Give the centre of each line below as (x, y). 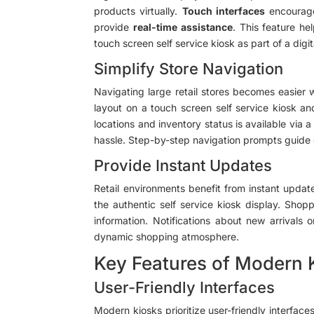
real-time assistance (183, 27)
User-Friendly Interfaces (185, 287)
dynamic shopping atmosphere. (167, 236)
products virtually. (138, 11)
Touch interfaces (223, 11)
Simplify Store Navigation (189, 68)
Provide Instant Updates (183, 165)
